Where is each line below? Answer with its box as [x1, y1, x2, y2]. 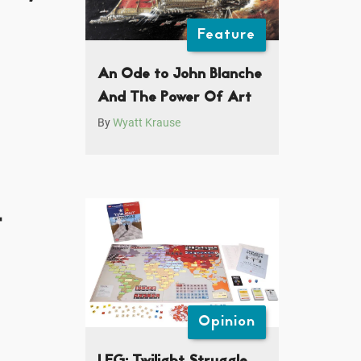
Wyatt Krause [113, 116, 180, 131]
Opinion [198, 311, 256, 334]
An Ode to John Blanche [98, 64, 262, 86]
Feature [197, 24, 256, 47]
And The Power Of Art [98, 87, 251, 110]
